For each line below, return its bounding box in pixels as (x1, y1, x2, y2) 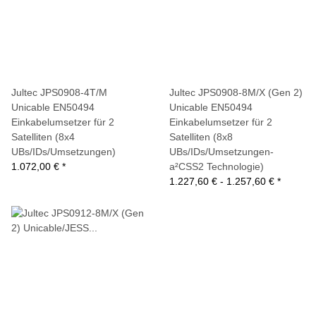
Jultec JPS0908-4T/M (11, 87, 107, 98)
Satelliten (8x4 (11, 131, 75, 142)
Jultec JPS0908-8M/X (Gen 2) (169, 87, 303, 98)
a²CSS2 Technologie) (169, 161, 264, 172)
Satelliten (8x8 (169, 131, 233, 142)
